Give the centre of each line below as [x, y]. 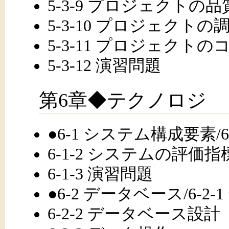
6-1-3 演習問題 [100, 174]
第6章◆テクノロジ [123, 100]
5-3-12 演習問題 [104, 65]
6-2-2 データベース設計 [134, 213]
